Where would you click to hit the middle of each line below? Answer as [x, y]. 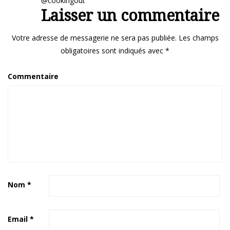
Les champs [197, 37]
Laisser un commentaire [130, 15]
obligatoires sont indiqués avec [113, 50]
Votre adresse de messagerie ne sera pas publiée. [94, 37]
